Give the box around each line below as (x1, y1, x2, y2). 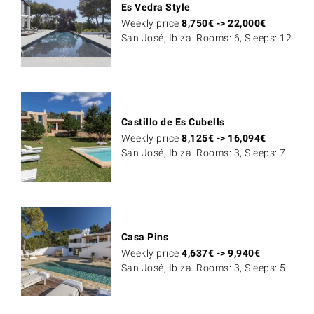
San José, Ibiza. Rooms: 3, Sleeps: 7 (121, 146, 286, 158)
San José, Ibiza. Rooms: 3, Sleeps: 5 (121, 261, 286, 273)
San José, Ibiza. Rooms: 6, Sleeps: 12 (121, 32, 292, 44)
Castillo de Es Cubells (121, 116, 225, 128)
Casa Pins (121, 231, 169, 243)
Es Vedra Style (121, 1, 191, 13)
